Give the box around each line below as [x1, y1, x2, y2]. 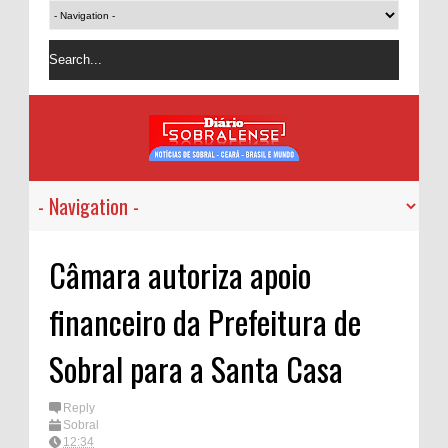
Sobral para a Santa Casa [49, 345, 343, 392]
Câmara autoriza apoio [49, 251, 311, 298]
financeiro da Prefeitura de [49, 298, 361, 345]
